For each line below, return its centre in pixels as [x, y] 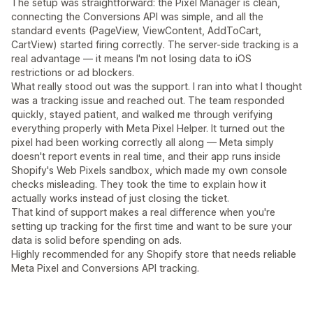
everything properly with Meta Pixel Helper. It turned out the [148, 129]
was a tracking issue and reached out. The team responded [148, 101]
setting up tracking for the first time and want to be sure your [152, 226]
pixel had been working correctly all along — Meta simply [143, 143]
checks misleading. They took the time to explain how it [139, 184]
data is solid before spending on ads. [96, 240]
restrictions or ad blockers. [73, 73]
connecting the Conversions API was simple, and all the [137, 17]
